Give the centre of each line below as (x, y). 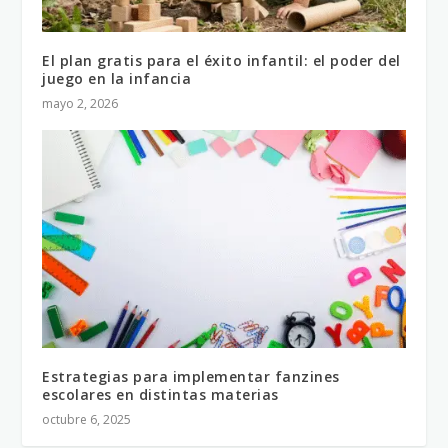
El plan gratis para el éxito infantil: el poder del (221, 61)
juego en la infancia (117, 79)
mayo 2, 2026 (80, 104)
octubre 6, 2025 (87, 420)
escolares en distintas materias (160, 395)
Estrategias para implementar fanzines (191, 377)
